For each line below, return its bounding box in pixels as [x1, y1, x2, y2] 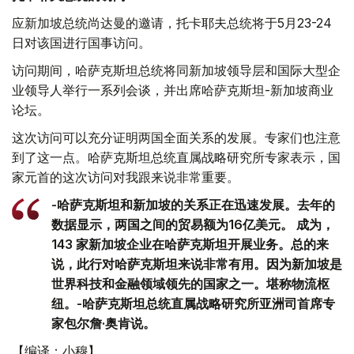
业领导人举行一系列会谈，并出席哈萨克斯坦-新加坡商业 [12, 82, 333, 99]
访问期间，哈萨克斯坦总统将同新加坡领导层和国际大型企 [12, 62, 341, 79]
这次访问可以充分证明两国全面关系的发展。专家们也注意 [12, 130, 341, 146]
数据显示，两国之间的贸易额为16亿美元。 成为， [51, 217, 334, 233]
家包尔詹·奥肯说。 [51, 315, 156, 332]
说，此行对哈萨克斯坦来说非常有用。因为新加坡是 [51, 256, 342, 273]
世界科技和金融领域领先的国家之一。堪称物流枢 [51, 276, 330, 292]
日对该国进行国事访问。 [12, 35, 151, 51]
